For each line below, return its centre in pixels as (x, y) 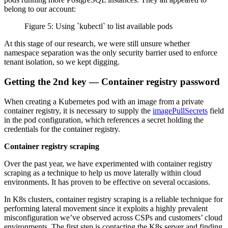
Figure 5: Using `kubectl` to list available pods (98, 26)
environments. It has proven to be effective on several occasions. (107, 182)
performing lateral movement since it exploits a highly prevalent (106, 208)
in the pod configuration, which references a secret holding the (104, 120)
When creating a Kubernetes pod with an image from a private (104, 101)
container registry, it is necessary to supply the (78, 110)
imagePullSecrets (180, 110)
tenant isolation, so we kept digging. (62, 62)
